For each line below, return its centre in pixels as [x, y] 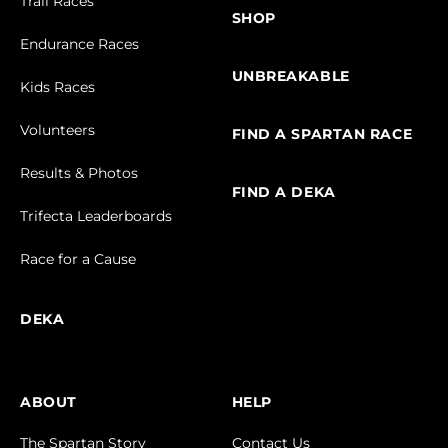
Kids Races [57, 87]
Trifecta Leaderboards [96, 216]
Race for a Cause [78, 259]
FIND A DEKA [283, 192]
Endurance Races [79, 44]
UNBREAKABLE [290, 76]
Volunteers [57, 130]
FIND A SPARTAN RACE [322, 134]
